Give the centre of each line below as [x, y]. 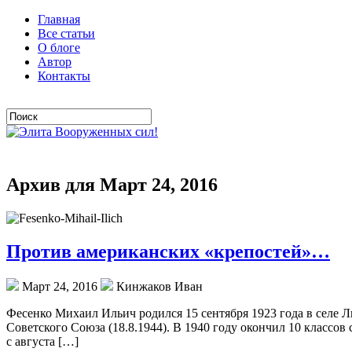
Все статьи [66, 33]
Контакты [64, 76]
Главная [59, 19]
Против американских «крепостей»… [168, 251]
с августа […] [42, 341]
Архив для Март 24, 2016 [112, 184]
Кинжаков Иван [158, 286]
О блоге [59, 48]
